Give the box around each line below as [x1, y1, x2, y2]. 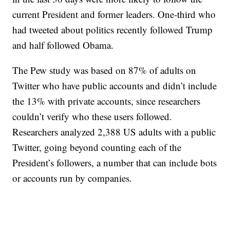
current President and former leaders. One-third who [12, 8, 216, 21]
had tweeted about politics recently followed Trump [12, 23, 213, 36]
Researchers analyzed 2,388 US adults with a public [12, 125, 216, 138]
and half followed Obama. [12, 39, 114, 51]
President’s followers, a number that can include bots [12, 156, 217, 169]
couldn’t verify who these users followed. [12, 110, 172, 123]
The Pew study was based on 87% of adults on [12, 64, 197, 76]
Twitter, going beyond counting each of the [12, 141, 182, 154]
